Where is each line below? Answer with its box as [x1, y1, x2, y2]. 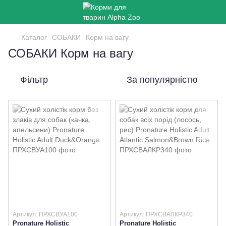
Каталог [21, 33, 47, 41]
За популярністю [127, 75, 198, 85]
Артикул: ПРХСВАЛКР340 [120, 211, 193, 218]
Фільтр [20, 75, 48, 85]
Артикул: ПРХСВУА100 [13, 211, 78, 218]
